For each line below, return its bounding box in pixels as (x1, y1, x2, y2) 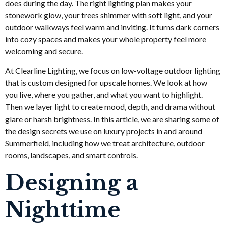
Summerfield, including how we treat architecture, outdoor (5, 138, 205, 148)
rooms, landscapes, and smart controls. (5, 150, 138, 160)
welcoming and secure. (5, 46, 83, 56)
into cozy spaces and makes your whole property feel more (5, 34, 206, 44)
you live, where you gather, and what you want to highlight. (5, 90, 203, 100)
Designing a (5, 169, 138, 196)
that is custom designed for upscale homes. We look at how (5, 78, 207, 88)
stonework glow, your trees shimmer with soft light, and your (5, 10, 212, 20)
